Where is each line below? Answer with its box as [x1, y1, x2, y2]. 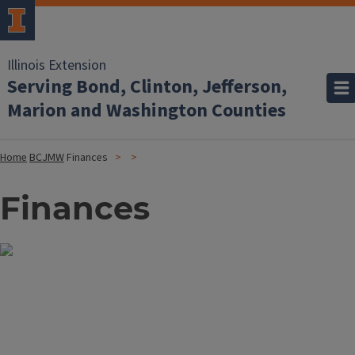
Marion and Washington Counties [7, 97, 286, 124]
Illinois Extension [7, 55, 106, 75]
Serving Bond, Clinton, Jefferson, [7, 73, 287, 101]
